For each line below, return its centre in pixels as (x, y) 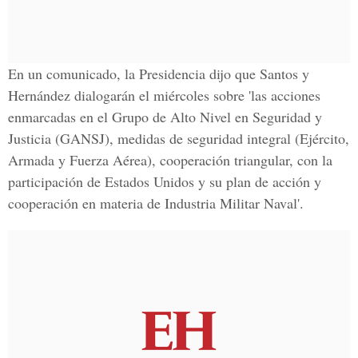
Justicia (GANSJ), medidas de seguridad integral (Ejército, (179, 138)
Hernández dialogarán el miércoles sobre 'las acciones (164, 95)
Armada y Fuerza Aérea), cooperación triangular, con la (170, 160)
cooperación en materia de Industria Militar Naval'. (156, 203)
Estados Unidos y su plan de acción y (213, 181)
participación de (56, 181)
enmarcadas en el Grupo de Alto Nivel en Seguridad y (165, 117)
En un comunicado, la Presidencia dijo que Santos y (159, 74)
